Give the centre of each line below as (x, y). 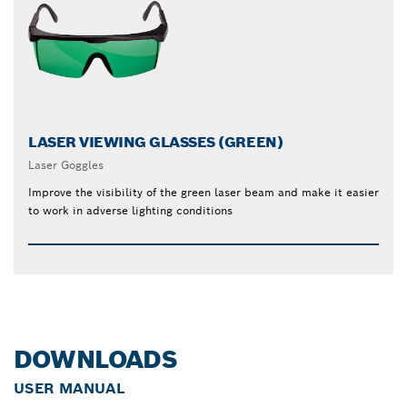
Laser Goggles (66, 164)
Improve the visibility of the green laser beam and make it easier (203, 192)
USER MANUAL (69, 388)
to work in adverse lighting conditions (130, 210)
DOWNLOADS (95, 359)
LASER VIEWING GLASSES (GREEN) (156, 142)
